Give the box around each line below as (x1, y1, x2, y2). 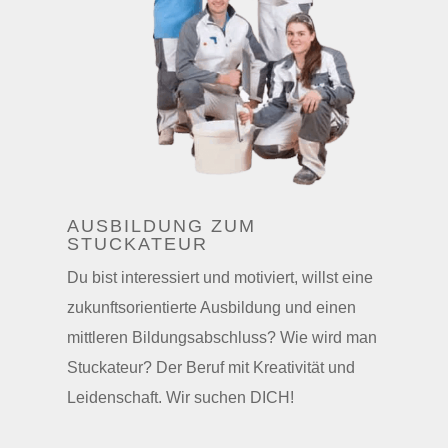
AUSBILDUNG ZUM (67, 215, 257, 236)
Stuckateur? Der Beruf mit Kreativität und (67, 358, 356, 376)
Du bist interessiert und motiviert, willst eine (67, 268, 374, 286)
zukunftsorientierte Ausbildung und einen (67, 298, 357, 316)
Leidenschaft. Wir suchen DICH (67, 388, 291, 406)
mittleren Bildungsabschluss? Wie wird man (67, 328, 378, 346)
